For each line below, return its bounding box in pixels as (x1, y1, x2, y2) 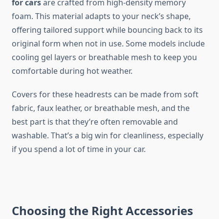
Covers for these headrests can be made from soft (12, 89, 198, 100)
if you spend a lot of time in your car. (12, 144, 146, 155)
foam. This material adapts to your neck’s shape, (12, 11, 191, 22)
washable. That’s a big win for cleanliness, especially (12, 130, 203, 141)
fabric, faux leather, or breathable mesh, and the (12, 103, 190, 114)
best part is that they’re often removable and (12, 116, 178, 128)
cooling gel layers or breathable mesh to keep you (12, 52, 197, 63)
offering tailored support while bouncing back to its (12, 24, 203, 36)
